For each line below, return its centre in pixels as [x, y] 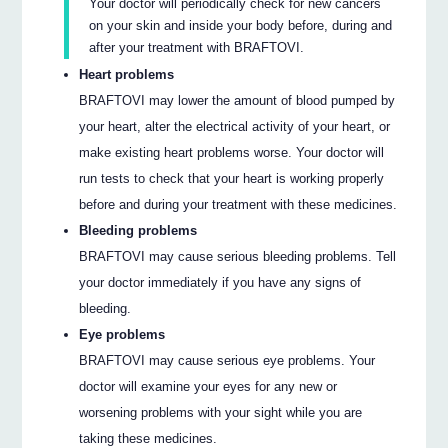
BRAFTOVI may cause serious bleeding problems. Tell [238, 256]
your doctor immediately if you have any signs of [220, 282]
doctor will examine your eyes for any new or [208, 386]
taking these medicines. [148, 438]
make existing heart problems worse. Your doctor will [232, 152]
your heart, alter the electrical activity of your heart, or [235, 126]
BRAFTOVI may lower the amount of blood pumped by [237, 100]
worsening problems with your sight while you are [221, 412]
